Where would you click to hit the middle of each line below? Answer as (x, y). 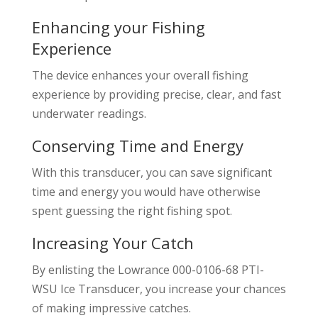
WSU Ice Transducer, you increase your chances (159, 289)
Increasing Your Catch (113, 243)
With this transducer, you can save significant (152, 173)
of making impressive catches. (111, 308)
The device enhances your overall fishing (140, 76)
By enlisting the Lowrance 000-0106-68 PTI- (148, 270)
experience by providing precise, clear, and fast (156, 95)
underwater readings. (89, 114)
